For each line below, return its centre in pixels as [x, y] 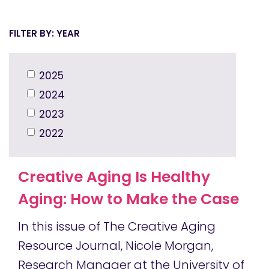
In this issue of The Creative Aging [117, 227]
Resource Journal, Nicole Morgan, [116, 246]
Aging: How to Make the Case [128, 199]
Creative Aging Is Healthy [114, 177]
